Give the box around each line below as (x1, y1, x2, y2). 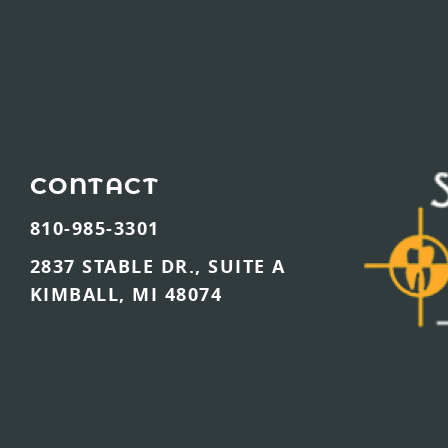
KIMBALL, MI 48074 (29, 282, 222, 307)
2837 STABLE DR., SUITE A (29, 254, 286, 279)
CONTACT (29, 176, 159, 199)
